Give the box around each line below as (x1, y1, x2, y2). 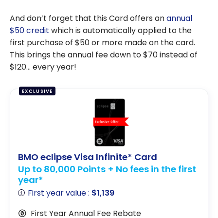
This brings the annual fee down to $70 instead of (10, 49, 198, 61)
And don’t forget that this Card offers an (10, 13, 166, 24)
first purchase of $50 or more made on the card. (10, 37, 195, 49)
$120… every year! (10, 61, 76, 73)
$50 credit (10, 25, 49, 36)
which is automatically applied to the (49, 25, 192, 36)
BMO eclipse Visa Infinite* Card (18, 151, 157, 163)
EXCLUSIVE (21, 88, 53, 94)
